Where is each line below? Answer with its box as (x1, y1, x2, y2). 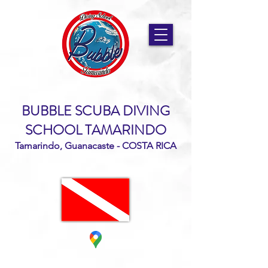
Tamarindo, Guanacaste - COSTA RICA (15, 140, 176, 151)
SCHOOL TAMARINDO (25, 120, 166, 140)
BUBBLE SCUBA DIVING (22, 101, 170, 121)
